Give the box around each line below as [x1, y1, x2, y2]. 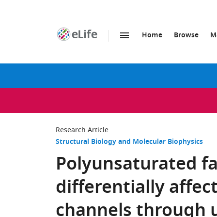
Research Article [56, 125, 108, 135]
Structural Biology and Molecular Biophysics [56, 137, 203, 148]
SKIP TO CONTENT [82, 41, 142, 51]
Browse [174, 30, 199, 41]
